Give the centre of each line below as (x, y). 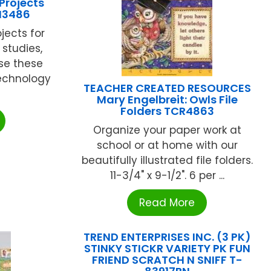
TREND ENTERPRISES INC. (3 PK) (167, 237)
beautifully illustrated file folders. (167, 161)
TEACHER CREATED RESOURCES (167, 88)
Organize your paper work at (167, 130)
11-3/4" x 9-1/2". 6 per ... (167, 176)
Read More (167, 203)
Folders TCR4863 (167, 111)
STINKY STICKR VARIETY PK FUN (167, 249)
